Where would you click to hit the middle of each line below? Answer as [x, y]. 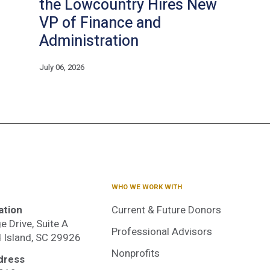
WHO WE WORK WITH [147, 187]
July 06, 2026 [62, 67]
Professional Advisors [162, 231]
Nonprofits [136, 253]
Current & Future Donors [167, 210]
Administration [89, 42]
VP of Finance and [100, 24]
